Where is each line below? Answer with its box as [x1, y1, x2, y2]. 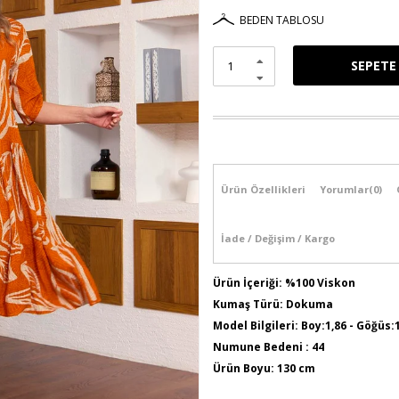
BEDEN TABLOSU [240, 12, 324, 28]
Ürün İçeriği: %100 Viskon [213, 275, 355, 290]
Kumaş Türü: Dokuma [213, 297, 333, 312]
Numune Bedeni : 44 [213, 339, 324, 354]
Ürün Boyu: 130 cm [213, 361, 315, 376]
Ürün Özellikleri [221, 183, 305, 196]
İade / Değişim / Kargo [221, 232, 335, 245]
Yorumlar [320, 183, 369, 196]
